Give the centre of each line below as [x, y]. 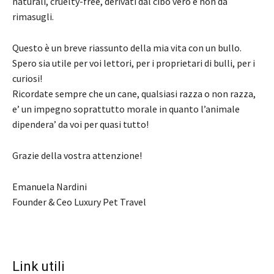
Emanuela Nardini [50, 186]
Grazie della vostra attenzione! [77, 155]
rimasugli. [33, 16]
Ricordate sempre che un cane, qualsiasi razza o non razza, [134, 93]
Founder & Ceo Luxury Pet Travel [79, 202]
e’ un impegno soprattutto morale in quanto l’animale [126, 109]
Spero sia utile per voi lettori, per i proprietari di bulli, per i [134, 63]
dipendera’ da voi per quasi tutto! [80, 124]
